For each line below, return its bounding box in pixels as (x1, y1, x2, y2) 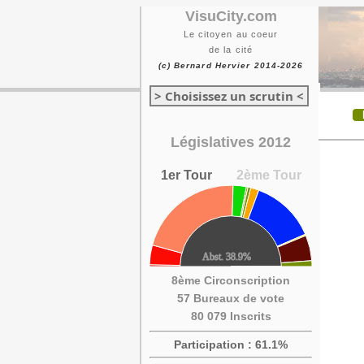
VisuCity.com (184, 8, 277, 24)
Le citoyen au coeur (183, 29, 279, 39)
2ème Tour (236, 168, 301, 182)
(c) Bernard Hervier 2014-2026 (158, 61, 304, 70)
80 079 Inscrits (190, 310, 271, 323)
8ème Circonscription (171, 274, 290, 287)
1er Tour (160, 168, 212, 182)
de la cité (209, 45, 253, 54)
